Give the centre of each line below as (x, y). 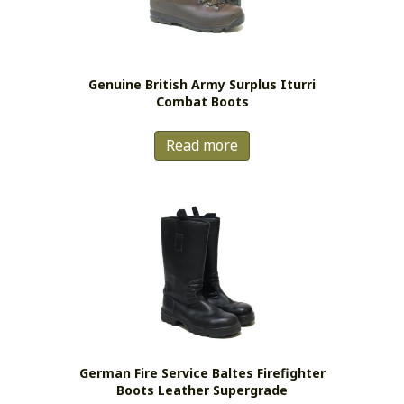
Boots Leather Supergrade (202, 390)
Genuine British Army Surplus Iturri (202, 85)
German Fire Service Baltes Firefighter (202, 372)
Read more (202, 146)
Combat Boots (202, 102)
